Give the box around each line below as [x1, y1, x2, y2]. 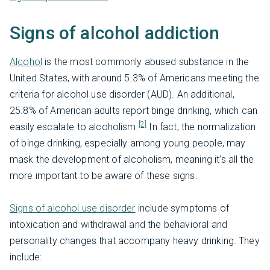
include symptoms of [135, 202, 229, 214]
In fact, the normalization [146, 121, 256, 133]
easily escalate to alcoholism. [10, 121, 139, 133]
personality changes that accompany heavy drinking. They [10, 234, 260, 246]
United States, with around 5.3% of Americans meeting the [10, 72, 259, 84]
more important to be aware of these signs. [10, 169, 198, 181]
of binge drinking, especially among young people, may [10, 137, 246, 149]
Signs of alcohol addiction [10, 22, 220, 43]
